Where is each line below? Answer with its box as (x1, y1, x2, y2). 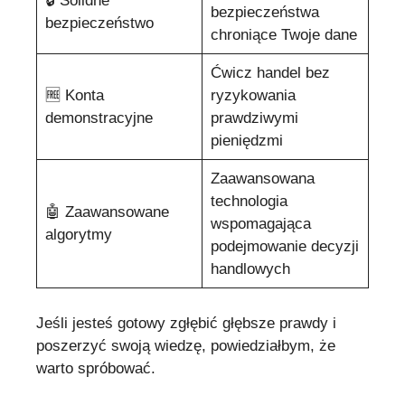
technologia (210, 193, 287, 211)
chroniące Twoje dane (210, 26, 357, 44)
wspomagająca (210, 215, 311, 233)
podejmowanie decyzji (210, 238, 359, 256)
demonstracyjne (44, 109, 153, 127)
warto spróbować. (36, 359, 155, 377)
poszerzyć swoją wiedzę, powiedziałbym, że (36, 336, 335, 354)
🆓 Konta (44, 87, 104, 105)
